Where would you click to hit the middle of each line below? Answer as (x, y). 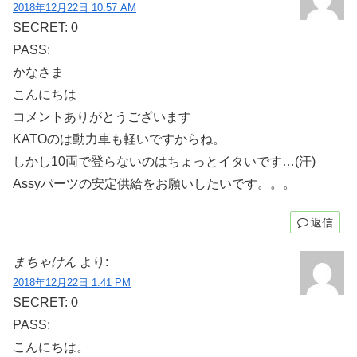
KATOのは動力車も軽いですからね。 (119, 139)
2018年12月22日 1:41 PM (72, 282)
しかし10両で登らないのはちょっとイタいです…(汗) (164, 161)
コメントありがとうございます (102, 116)
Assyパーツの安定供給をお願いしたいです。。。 (154, 183)
